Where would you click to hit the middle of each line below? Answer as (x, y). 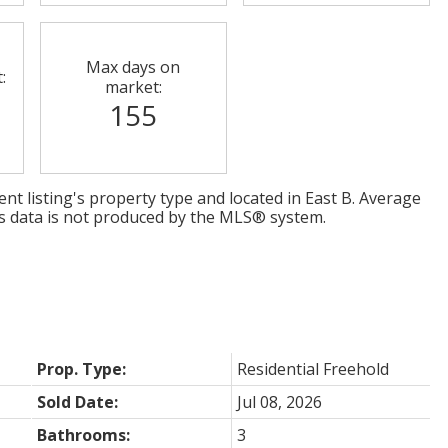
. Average (386, 197)
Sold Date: (77, 401)
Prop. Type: (81, 368)
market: (133, 86)
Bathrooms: (83, 434)
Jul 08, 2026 (279, 401)
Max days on (133, 66)
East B (328, 197)
